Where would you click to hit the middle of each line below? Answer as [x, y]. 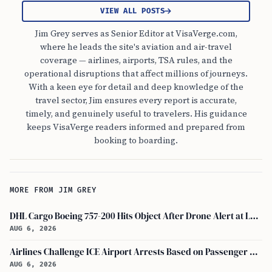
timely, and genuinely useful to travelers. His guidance [136, 114]
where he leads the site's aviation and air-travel [136, 47]
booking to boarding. [136, 140]
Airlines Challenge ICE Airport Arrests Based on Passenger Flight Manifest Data [254, 252]
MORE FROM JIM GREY [53, 190]
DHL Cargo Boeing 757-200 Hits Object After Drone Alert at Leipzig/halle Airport [254, 216]
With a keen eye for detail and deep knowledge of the [136, 87]
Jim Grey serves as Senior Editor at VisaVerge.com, [136, 33]
